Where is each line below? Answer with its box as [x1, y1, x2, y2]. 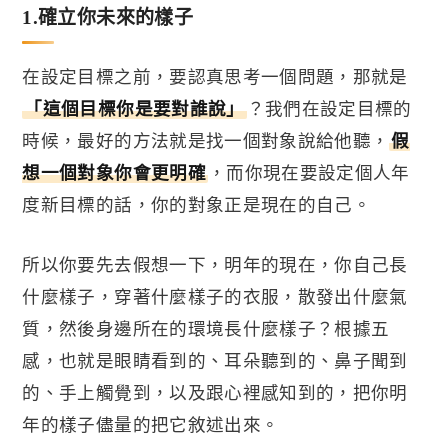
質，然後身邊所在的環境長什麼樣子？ [22, 319, 335, 340]
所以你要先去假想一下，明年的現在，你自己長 [22, 255, 408, 276]
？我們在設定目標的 [246, 99, 412, 120]
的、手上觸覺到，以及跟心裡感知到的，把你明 [22, 383, 408, 404]
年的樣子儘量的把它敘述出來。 [22, 415, 280, 436]
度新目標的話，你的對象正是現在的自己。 [22, 195, 372, 216]
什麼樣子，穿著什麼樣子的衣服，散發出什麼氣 [22, 287, 408, 308]
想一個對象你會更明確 [22, 163, 206, 184]
